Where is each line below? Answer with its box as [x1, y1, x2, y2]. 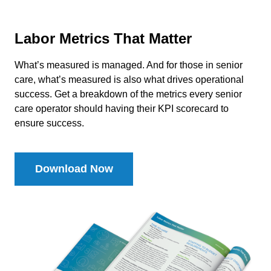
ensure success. [15, 117, 84, 128]
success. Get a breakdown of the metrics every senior [15, 88, 242, 99]
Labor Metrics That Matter [15, 30, 192, 47]
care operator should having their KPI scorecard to [15, 103, 229, 114]
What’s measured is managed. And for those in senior [15, 59, 243, 70]
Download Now [34, 163, 113, 175]
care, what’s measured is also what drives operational [15, 74, 244, 85]
